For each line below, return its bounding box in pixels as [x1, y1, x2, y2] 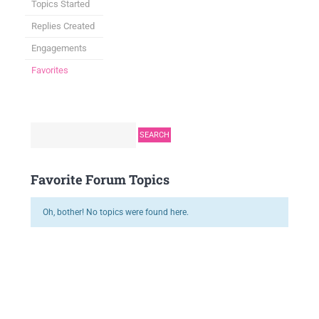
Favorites [31, 65, 68, 75]
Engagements [31, 43, 87, 53]
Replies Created [31, 21, 95, 31]
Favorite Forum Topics [31, 171, 169, 188]
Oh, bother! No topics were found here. [43, 207, 189, 217]
